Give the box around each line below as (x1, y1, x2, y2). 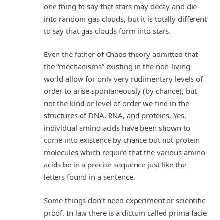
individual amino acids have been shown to (44, 123, 190, 133)
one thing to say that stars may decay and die (44, 1, 197, 11)
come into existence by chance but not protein (44, 135, 200, 145)
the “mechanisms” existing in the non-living (44, 61, 190, 72)
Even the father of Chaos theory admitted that (44, 49, 198, 59)
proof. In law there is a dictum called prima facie (44, 207, 207, 218)
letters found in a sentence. (44, 172, 135, 182)
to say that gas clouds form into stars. (44, 26, 171, 36)
